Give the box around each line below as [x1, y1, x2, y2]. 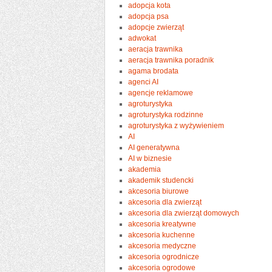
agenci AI [128, 77, 159, 86]
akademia [128, 165, 161, 174]
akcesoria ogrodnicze [128, 252, 200, 261]
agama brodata [128, 66, 179, 75]
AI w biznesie [128, 154, 172, 163]
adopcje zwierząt [128, 22, 185, 32]
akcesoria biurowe [128, 186, 189, 195]
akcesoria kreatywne [128, 219, 197, 228]
